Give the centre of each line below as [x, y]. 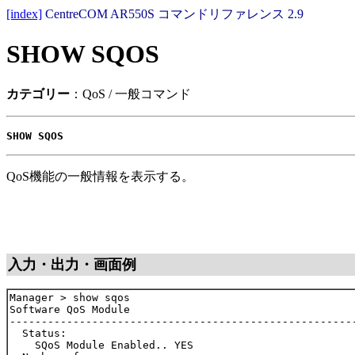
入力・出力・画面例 [72, 264]
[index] [24, 14]
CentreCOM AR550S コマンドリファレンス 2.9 [174, 14]
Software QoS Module [70, 309]
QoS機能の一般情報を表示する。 [100, 176]
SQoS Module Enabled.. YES [101, 345]
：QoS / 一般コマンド [130, 94]
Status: [38, 333]
